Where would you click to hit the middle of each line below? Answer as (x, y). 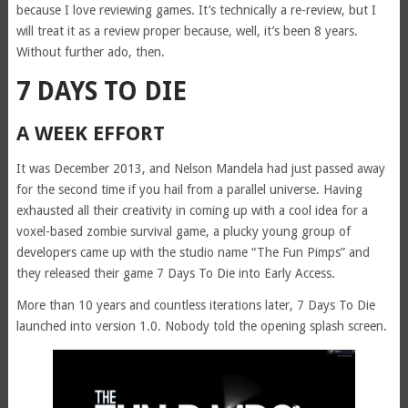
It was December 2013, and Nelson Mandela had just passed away (200, 168)
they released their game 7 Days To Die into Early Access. (175, 273)
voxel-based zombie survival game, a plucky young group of (183, 231)
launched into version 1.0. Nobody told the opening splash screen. (201, 326)
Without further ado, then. (90, 51)
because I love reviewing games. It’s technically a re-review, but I (196, 10)
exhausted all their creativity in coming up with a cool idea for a (192, 210)
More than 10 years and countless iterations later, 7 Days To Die (195, 305)
